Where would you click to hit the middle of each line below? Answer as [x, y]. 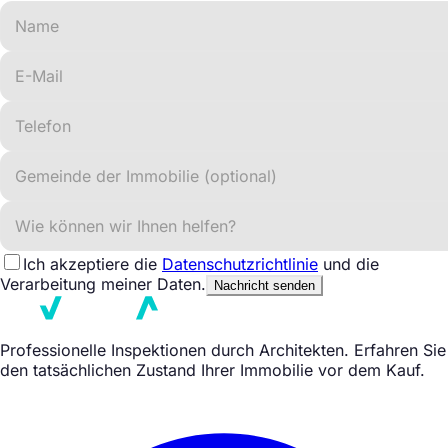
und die [348, 264]
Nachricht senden [264, 286]
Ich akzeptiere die [92, 264]
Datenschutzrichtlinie [240, 264]
